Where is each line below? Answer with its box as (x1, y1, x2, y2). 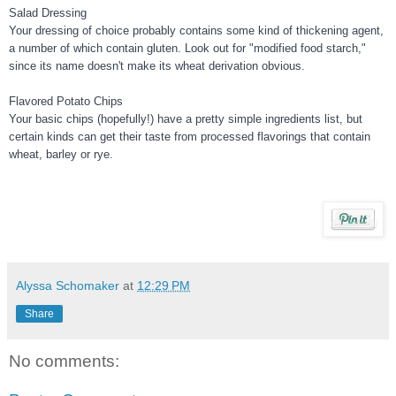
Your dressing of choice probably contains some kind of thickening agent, (9, 24, 384, 38)
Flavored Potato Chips (9, 95, 123, 109)
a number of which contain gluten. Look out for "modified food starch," (9, 42, 366, 56)
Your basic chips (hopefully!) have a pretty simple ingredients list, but (9, 112, 362, 126)
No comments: (9, 352, 119, 371)
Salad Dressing (9, 6, 87, 20)
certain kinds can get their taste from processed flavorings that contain (9, 130, 370, 144)
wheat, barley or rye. (9, 148, 113, 162)
